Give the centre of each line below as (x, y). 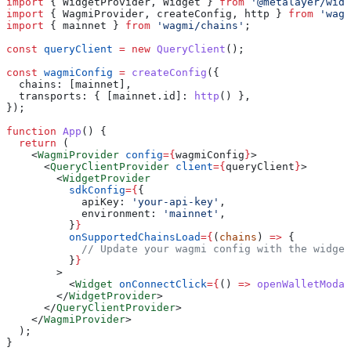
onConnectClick (160, 284)
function (31, 132)
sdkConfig (66, 190)
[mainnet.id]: (147, 96)
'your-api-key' (172, 202)
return (31, 143)
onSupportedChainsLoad (103, 237)
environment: (81, 214)
